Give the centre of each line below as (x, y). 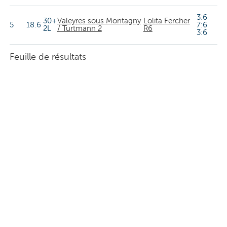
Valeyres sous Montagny (99, 21)
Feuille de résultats (48, 57)
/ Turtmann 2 (79, 28)
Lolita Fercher (166, 21)
